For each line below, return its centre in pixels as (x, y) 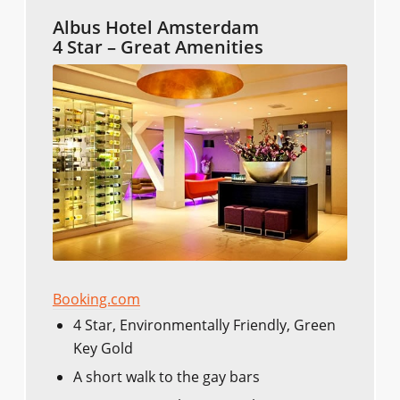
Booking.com (96, 300)
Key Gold (103, 349)
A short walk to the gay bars (166, 377)
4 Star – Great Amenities (158, 47)
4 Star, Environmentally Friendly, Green (204, 325)
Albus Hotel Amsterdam (155, 28)
